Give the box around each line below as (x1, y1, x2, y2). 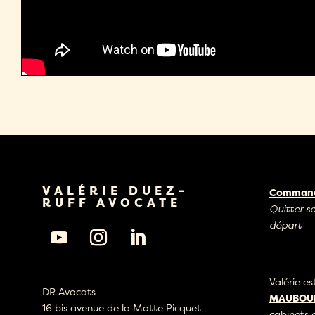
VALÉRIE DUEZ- (42, 181, 188, 198)
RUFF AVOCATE (42, 193, 181, 210)
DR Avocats (42, 285, 96, 299)
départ (269, 217, 302, 231)
